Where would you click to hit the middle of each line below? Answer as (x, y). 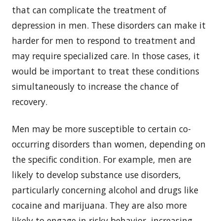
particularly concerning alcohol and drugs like (105, 190)
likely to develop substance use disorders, (96, 174)
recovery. (30, 101)
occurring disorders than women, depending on (109, 144)
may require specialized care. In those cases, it (106, 55)
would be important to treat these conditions (106, 71)
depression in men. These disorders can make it (109, 25)
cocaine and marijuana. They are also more (99, 205)
